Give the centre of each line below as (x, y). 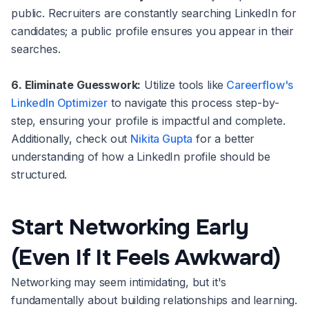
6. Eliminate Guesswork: (76, 85)
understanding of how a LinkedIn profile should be (141, 157)
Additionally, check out (71, 139)
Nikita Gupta (162, 139)
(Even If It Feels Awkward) (146, 258)
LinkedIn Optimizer (60, 103)
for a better (224, 139)
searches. (36, 49)
